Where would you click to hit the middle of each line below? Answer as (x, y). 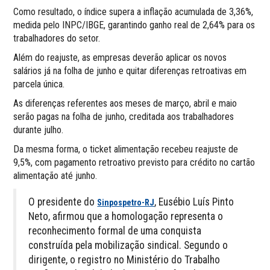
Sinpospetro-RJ (126, 202)
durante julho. (39, 130)
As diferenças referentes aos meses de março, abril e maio (125, 103)
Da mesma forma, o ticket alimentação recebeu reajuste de (126, 149)
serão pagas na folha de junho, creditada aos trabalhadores (124, 116)
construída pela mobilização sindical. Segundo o (128, 245)
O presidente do (63, 202)
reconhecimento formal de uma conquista (115, 231)
